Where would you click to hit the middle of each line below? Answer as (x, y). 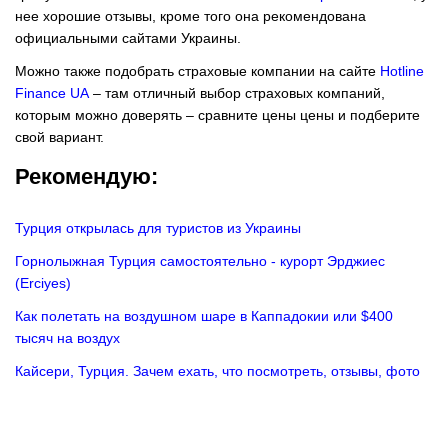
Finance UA (52, 93)
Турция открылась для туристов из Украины (158, 227)
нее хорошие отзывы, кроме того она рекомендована (190, 16)
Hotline (402, 71)
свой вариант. (59, 137)
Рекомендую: (86, 177)
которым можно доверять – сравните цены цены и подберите (217, 115)
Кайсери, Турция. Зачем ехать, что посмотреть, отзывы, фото (217, 370)
